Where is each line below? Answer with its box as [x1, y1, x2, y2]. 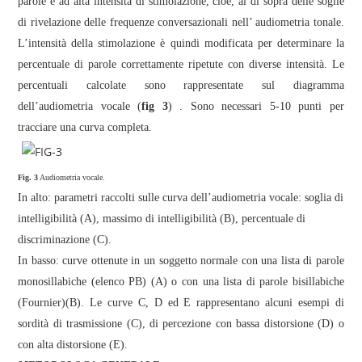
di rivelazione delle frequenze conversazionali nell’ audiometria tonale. [18, 15, 344, 28]
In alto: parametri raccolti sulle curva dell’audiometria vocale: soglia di [18, 191, 344, 204]
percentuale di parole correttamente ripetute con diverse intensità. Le [18, 57, 344, 70]
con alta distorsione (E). [18, 338, 128, 351]
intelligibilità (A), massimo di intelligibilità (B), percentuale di [18, 212, 306, 225]
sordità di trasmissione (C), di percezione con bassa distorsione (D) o [18, 317, 344, 330]
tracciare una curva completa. [18, 120, 153, 133]
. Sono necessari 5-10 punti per [171, 99, 344, 112]
